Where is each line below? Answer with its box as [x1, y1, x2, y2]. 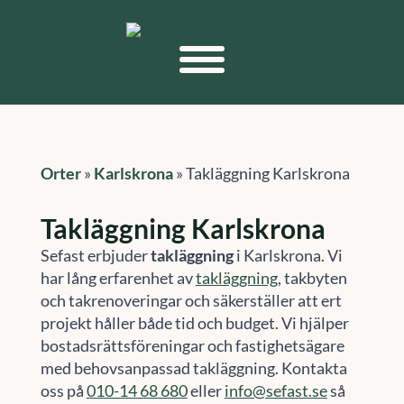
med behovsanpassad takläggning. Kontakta [40, 358, 347, 378]
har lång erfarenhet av [40, 268, 196, 288]
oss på [40, 381, 87, 400]
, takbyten [277, 268, 347, 288]
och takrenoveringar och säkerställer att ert [40, 290, 342, 310]
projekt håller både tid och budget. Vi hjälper [40, 313, 349, 333]
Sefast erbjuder [40, 245, 151, 265]
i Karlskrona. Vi [233, 245, 343, 265]
